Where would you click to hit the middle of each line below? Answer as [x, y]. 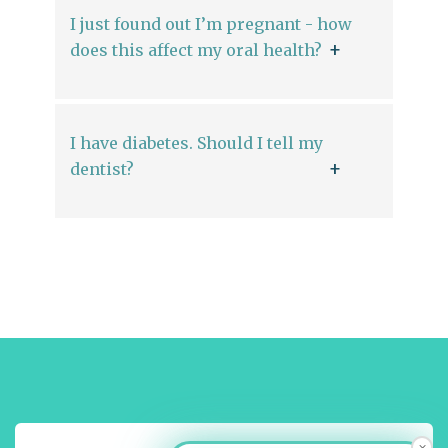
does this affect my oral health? [196, 50]
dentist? [102, 169]
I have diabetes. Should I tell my [196, 143]
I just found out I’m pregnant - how [211, 24]
